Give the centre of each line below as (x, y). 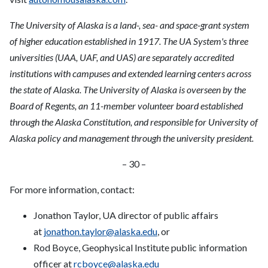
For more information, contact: (72, 190)
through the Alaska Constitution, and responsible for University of (134, 122)
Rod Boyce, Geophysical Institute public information (140, 248)
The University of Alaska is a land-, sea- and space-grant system (130, 25)
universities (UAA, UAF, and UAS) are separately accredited (122, 57)
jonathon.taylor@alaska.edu (100, 232)
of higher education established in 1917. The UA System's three (129, 41)
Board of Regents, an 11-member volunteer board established (126, 106)
